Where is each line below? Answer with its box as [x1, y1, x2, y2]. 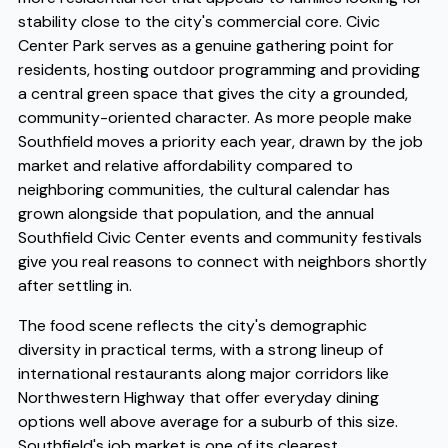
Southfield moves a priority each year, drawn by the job [18, 131, 424, 153]
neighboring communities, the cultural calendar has [18, 179, 391, 201]
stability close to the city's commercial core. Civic [18, 11, 381, 33]
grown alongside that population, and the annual [18, 203, 375, 225]
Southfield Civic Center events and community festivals [18, 227, 423, 249]
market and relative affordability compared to [18, 155, 354, 177]
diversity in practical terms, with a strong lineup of [18, 339, 384, 361]
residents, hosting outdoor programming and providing [18, 59, 421, 81]
